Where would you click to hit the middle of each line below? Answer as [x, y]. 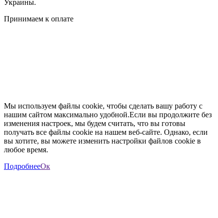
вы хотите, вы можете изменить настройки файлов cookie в [102, 141]
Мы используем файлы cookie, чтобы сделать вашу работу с [103, 106]
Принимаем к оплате [39, 18]
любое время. [26, 149]
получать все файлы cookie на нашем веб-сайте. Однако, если [106, 132]
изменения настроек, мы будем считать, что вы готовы [95, 123]
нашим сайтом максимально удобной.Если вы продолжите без [108, 114]
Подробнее [22, 166]
